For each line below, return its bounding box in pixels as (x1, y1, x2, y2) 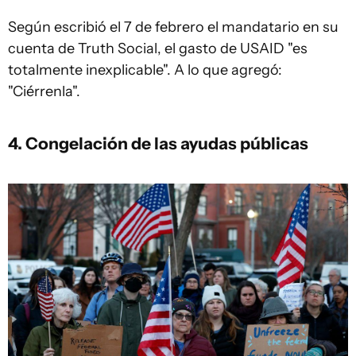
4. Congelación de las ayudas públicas (8, 132, 308, 153)
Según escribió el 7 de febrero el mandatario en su (8, 17, 339, 36)
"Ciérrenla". (8, 82, 80, 100)
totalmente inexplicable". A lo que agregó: (8, 60, 282, 79)
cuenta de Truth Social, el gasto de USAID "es (8, 39, 308, 57)
